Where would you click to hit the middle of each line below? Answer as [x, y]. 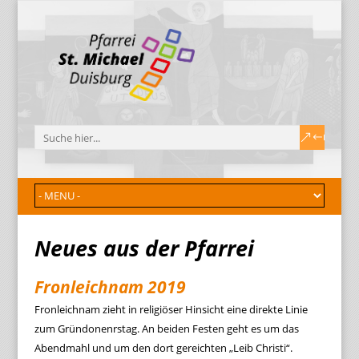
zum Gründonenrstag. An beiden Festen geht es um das [166, 329]
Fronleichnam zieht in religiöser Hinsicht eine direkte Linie [171, 309]
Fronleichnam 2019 [110, 287]
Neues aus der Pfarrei [144, 248]
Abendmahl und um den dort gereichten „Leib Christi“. [163, 348]
